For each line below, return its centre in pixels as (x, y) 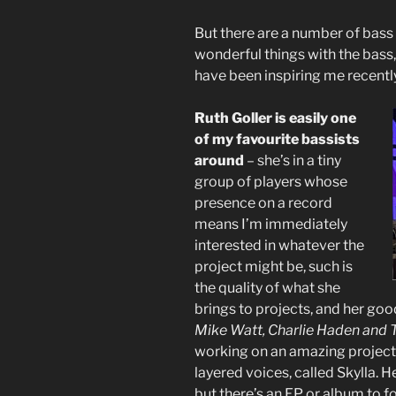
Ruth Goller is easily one (275, 118)
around (219, 161)
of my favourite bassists (277, 140)
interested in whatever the (279, 246)
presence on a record (263, 203)
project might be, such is (274, 267)
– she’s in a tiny (293, 161)
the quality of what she (267, 288)
